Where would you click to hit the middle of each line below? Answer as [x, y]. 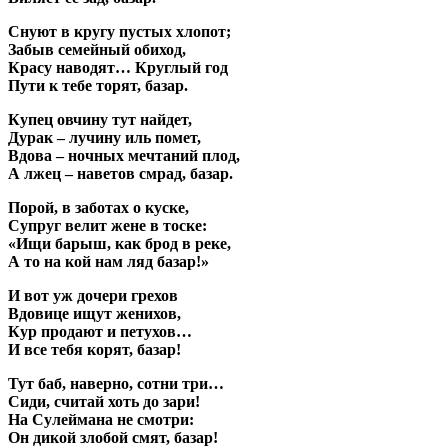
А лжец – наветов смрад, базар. [120, 173]
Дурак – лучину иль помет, [104, 137]
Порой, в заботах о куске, [98, 207]
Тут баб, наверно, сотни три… [116, 383]
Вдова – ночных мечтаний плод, [124, 155]
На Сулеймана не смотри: [101, 419]
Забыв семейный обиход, [97, 49]
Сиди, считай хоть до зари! [104, 401]
